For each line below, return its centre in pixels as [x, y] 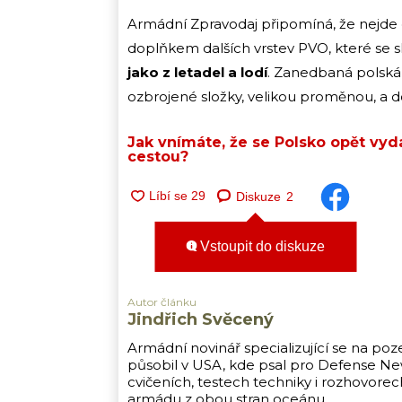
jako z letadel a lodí [197, 73]
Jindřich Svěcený [201, 320]
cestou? [158, 157]
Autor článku [162, 302]
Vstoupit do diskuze [261, 246]
